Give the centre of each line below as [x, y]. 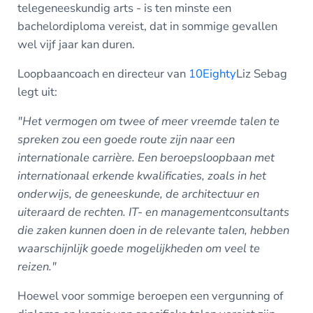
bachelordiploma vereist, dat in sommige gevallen [147, 26]
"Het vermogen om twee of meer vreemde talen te [148, 121]
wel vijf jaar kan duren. [77, 44]
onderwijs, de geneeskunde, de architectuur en [138, 194]
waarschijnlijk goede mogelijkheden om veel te [138, 248]
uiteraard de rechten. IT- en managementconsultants [153, 212]
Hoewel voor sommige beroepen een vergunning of [150, 296]
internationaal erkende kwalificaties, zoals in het [141, 175]
